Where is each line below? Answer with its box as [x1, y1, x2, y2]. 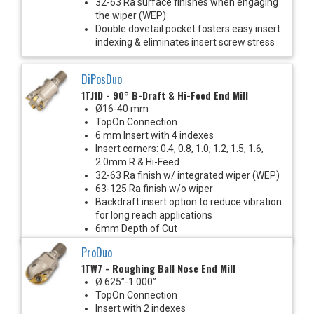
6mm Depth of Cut [95, 222, 177, 234]
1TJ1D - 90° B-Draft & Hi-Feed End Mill [81, 87, 248, 102]
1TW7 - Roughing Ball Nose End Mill [81, 260, 235, 275]
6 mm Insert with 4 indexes [95, 129, 214, 141]
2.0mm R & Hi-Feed [95, 156, 179, 168]
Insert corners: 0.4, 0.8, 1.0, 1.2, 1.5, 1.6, [95, 142, 264, 154]
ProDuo [81, 243, 112, 261]
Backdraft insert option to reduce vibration [95, 196, 282, 207]
